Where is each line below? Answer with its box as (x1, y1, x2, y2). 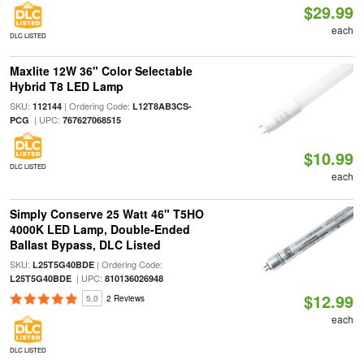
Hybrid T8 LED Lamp (9, 78, 123, 94)
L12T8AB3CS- (132, 100, 192, 112)
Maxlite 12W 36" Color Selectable (9, 63, 193, 79)
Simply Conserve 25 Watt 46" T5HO (9, 206, 204, 222)
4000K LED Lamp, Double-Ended (9, 221, 190, 237)
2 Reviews (106, 292, 145, 304)
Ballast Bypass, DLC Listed (9, 236, 161, 253)
